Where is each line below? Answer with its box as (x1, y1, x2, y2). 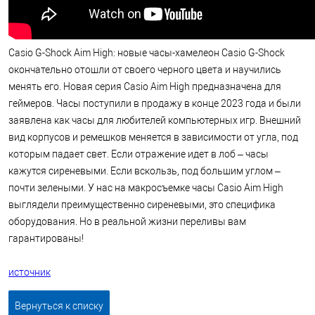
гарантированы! (8, 233, 84, 244)
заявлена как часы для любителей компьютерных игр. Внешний (8, 115, 301, 126)
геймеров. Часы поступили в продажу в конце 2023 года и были (8, 98, 301, 109)
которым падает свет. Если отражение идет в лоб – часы (8, 148, 269, 160)
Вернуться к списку (15, 300, 103, 311)
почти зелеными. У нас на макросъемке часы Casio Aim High (8, 182, 283, 193)
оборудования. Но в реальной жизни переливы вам (8, 216, 246, 227)
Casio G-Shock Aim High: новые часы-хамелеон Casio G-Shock (8, 47, 285, 58)
